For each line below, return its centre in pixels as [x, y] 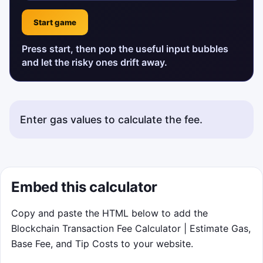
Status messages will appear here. [85, 146]
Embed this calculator [84, 187]
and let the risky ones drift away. [95, 62]
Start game [55, 22]
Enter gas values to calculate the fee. [112, 119]
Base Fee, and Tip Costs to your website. [102, 243]
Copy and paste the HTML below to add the [110, 213]
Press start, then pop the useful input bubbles [125, 48]
